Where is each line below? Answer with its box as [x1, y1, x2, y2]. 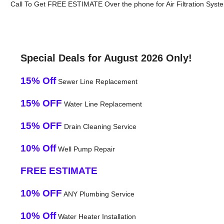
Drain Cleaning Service [61, 122, 136, 130]
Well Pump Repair [55, 144, 115, 153]
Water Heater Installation [55, 212, 136, 220]
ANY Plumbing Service [61, 189, 134, 198]
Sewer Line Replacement [55, 77, 137, 85]
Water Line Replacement [61, 99, 142, 108]
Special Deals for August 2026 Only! [20, 52, 192, 63]
